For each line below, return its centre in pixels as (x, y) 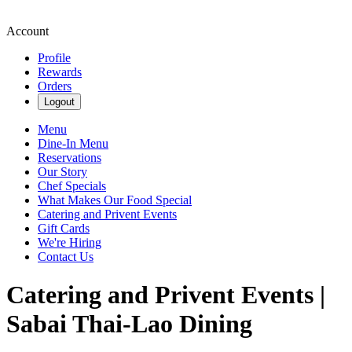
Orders (55, 86)
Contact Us (66, 257)
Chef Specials (72, 186)
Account (27, 31)
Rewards (60, 72)
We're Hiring (70, 242)
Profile (54, 58)
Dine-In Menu (73, 143)
